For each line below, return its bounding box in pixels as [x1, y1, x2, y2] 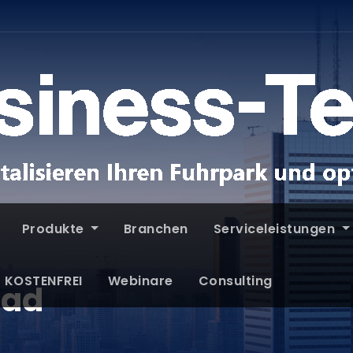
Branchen [123, 220, 188, 238]
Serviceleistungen [213, 220, 339, 238]
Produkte [21, 220, 88, 238]
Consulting [198, 272, 273, 290]
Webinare [107, 272, 173, 290]
